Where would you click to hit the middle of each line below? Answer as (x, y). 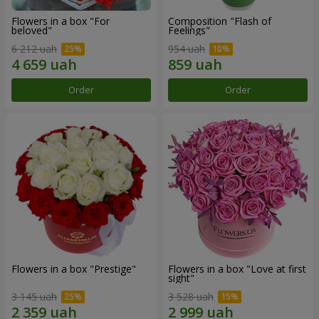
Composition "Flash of (220, 21)
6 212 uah (34, 49)
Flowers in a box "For (61, 21)
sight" (181, 278)
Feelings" (189, 31)
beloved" (32, 31)
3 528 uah (191, 296)
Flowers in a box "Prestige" (74, 269)
